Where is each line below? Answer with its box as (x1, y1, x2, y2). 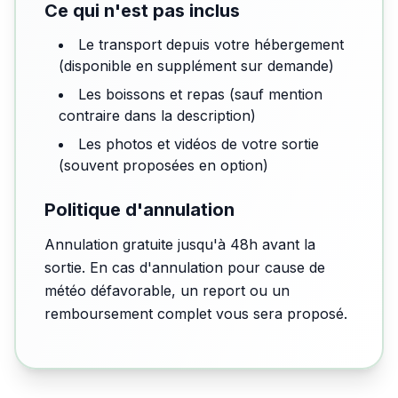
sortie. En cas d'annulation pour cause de (44, 259, 325, 276)
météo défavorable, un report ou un (44, 282, 290, 299)
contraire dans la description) (59, 107, 256, 124)
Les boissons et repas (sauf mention (78, 85, 322, 103)
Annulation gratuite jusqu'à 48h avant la (44, 235, 315, 253)
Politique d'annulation (44, 199, 235, 220)
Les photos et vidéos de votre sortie (78, 135, 319, 153)
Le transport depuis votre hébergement (78, 36, 344, 53)
